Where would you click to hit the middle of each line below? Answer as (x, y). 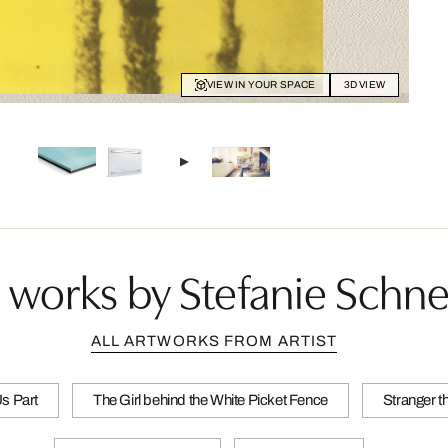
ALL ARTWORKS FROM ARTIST (214, 341)
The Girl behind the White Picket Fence (210, 400)
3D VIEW (364, 85)
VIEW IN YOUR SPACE (261, 85)
